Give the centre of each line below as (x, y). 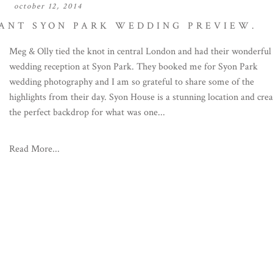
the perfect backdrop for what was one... (87, 112)
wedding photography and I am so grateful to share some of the (132, 82)
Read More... (35, 149)
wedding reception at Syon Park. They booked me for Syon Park (134, 66)
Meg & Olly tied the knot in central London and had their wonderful (140, 51)
